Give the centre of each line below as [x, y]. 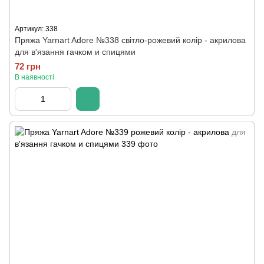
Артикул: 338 [36, 29]
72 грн [28, 66]
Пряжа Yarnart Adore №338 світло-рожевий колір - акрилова [130, 40]
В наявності [34, 77]
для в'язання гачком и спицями [75, 52]
